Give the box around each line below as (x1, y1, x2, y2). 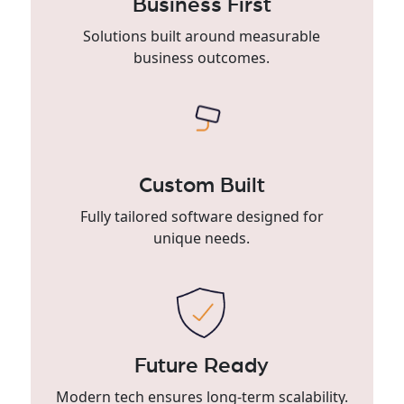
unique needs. (153, 227, 251, 248)
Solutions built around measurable (83, 25, 321, 46)
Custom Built (138, 174, 265, 197)
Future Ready (134, 354, 270, 377)
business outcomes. (133, 47, 271, 68)
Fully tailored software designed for (79, 206, 324, 226)
